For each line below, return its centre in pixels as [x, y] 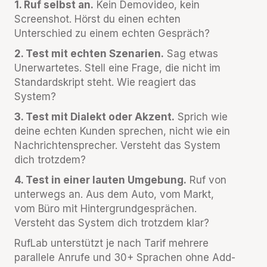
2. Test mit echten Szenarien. [89, 54]
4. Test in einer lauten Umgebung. [100, 180]
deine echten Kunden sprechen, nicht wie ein [122, 131]
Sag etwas [191, 54]
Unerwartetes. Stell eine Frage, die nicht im [117, 68]
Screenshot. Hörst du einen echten [97, 19]
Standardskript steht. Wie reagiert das [105, 82]
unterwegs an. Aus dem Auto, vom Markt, [114, 194]
